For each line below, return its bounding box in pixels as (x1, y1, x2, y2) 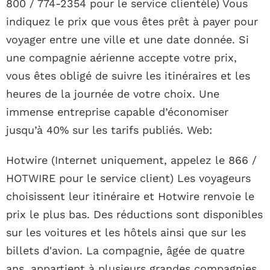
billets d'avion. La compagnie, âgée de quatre (6, 244, 245, 257)
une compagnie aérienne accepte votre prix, (6, 51, 237, 64)
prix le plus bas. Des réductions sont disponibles (6, 208, 263, 221)
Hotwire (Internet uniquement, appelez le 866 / (6, 154, 257, 167)
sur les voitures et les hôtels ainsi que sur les (6, 226, 246, 239)
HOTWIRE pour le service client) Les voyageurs (6, 172, 251, 185)
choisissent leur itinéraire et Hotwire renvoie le (6, 190, 254, 203)
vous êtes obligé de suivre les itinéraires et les (6, 69, 250, 83)
